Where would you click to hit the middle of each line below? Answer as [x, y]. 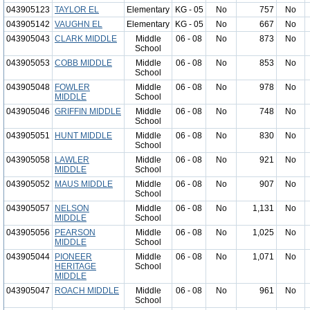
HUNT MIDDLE [83, 136]
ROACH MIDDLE [87, 291]
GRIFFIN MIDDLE [88, 111]
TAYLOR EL [77, 10]
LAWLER [72, 160]
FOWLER [72, 87]
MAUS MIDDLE [84, 184]
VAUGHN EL [79, 24]
